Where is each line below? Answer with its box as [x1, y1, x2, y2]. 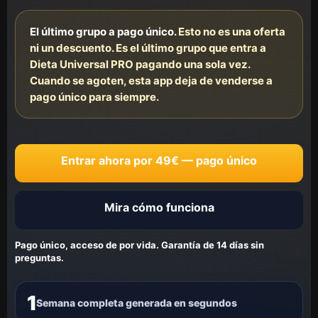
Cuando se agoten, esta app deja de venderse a [30, 74, 273, 87]
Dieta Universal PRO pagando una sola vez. [30, 57, 251, 71]
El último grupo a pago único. [30, 25, 176, 38]
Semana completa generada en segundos [35, 297, 237, 309]
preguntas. [15, 252, 64, 263]
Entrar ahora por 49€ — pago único [61, 153, 257, 168]
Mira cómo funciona [104, 200, 214, 214]
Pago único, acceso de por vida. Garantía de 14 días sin [15, 239, 264, 251]
